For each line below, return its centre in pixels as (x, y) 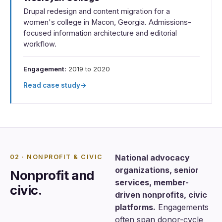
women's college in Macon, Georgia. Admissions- (107, 23)
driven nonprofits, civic (161, 194)
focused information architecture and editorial (100, 33)
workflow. (40, 44)
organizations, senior (157, 170)
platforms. (135, 207)
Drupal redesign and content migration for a (97, 12)
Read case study (52, 85)
